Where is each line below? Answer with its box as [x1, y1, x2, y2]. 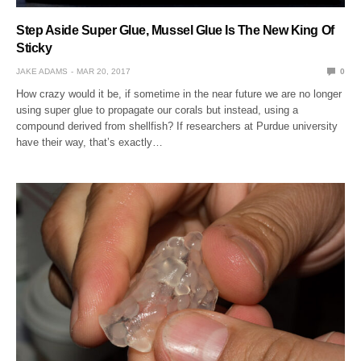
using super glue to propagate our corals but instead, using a [16, 103, 299, 116]
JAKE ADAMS [16, 66, 68, 76]
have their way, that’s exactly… [16, 135, 164, 148]
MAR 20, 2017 [77, 66, 131, 76]
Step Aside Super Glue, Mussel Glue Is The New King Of [16, 23, 334, 37]
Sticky [16, 40, 52, 55]
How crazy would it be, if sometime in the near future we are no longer [16, 87, 342, 100]
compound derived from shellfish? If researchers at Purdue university [16, 119, 338, 132]
